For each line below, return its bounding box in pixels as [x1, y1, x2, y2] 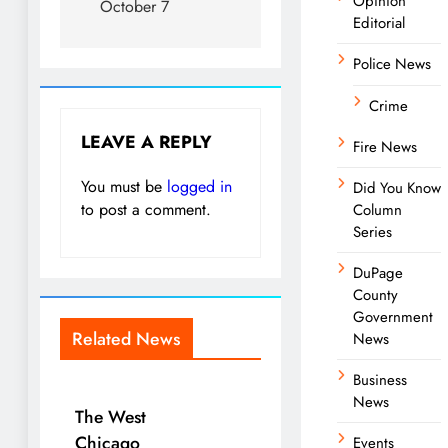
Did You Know [353, 176, 441, 199]
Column [353, 198, 402, 221]
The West [75, 403, 146, 430]
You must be [81, 174, 167, 198]
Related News [72, 325, 181, 352]
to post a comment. [81, 197, 211, 221]
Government [353, 305, 433, 328]
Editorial [353, 11, 405, 34]
